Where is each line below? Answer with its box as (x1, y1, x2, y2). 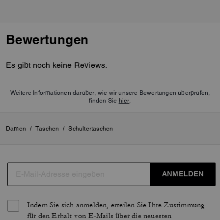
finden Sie (89, 97, 119, 104)
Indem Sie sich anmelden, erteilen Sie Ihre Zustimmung (27, 200, 205, 210)
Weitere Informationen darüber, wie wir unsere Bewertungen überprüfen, (10, 89, 210, 96)
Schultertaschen (68, 125, 113, 132)
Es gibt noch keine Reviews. (6, 60, 108, 70)
